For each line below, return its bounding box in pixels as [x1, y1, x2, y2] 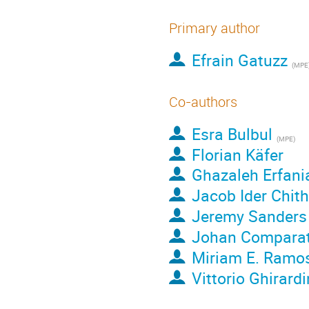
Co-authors [169, 92, 237, 111]
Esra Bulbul [191, 123, 272, 146]
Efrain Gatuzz [191, 49, 288, 72]
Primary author [169, 19, 260, 37]
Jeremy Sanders [191, 205, 307, 228]
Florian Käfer [191, 143, 283, 166]
